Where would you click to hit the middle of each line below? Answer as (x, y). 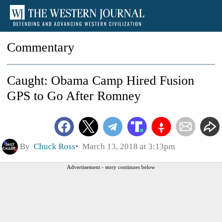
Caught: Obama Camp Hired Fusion (101, 81)
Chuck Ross (55, 146)
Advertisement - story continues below (111, 167)
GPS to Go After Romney (74, 96)
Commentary (41, 47)
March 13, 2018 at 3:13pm (127, 146)
